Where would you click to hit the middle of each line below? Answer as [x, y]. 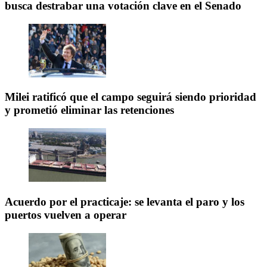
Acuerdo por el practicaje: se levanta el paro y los [125, 201]
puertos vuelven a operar [66, 215]
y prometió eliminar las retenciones [89, 110]
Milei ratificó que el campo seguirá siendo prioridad [131, 97]
